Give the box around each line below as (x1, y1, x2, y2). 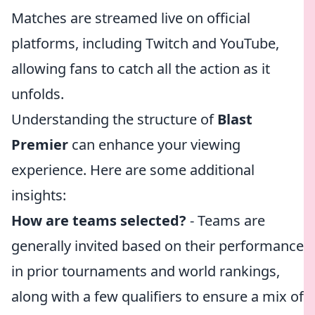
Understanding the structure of (11, 110, 217, 129)
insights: (11, 186, 66, 205)
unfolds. (11, 84, 64, 103)
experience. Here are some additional (11, 160, 255, 179)
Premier (11, 135, 68, 154)
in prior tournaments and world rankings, (11, 262, 280, 281)
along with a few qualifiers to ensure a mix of (11, 287, 304, 306)
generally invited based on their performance (11, 236, 304, 255)
